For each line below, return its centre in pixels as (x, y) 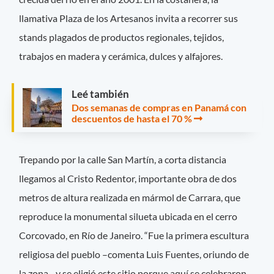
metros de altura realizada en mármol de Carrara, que (130, 198)
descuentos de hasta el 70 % (132, 118)
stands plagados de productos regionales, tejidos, (122, 37)
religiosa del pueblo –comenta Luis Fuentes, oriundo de (134, 254)
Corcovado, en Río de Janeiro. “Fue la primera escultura (134, 235)
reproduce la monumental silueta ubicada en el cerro (128, 217)
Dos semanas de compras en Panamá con (159, 107)
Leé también (100, 94)
